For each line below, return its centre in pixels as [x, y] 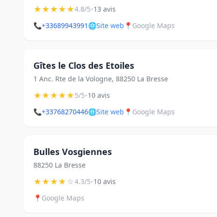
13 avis [105, 9]
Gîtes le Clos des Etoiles [84, 65]
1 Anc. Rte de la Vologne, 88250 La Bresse [101, 79]
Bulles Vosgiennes [73, 152]
